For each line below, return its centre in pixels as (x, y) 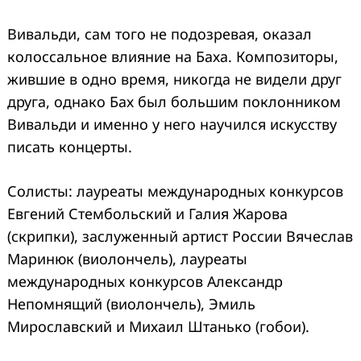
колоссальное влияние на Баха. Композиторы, (173, 56)
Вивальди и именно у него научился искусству (172, 124)
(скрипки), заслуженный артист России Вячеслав (180, 236)
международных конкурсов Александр (145, 281)
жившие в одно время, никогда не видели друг (174, 79)
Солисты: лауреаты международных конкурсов (175, 191)
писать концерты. (70, 146)
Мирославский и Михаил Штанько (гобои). (158, 326)
